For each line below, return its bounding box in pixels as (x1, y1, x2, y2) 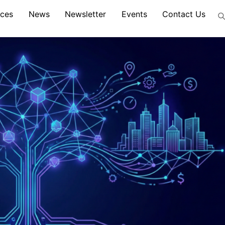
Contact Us (162, 9, 206, 19)
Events (121, 9, 147, 19)
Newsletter (65, 9, 106, 19)
